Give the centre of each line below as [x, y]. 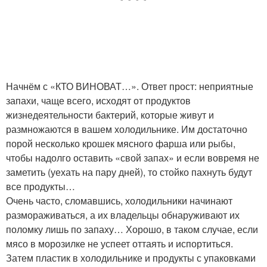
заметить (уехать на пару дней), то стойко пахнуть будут [129, 172]
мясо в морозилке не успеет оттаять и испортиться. [119, 243]
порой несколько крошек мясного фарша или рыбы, [121, 143]
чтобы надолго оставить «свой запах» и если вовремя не [133, 158]
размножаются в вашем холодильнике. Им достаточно [127, 129]
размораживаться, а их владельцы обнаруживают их [123, 215]
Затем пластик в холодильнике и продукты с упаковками [131, 258]
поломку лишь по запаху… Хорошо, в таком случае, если [132, 229]
